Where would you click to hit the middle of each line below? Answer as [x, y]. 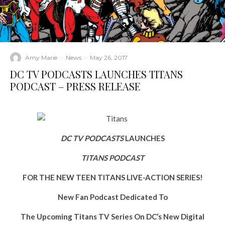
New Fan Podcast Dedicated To [113, 197]
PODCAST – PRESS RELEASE [75, 86]
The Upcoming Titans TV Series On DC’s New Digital [113, 216]
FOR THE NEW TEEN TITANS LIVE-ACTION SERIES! [113, 177]
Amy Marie [41, 58]
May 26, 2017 [109, 58]
